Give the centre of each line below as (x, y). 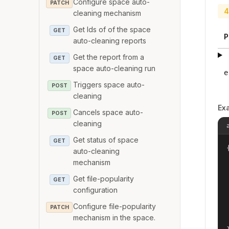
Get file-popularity (104, 178)
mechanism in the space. (114, 217)
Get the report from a (109, 57)
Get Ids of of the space (112, 29)
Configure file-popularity (115, 206)
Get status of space (106, 140)
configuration (96, 190)
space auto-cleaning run (114, 68)
